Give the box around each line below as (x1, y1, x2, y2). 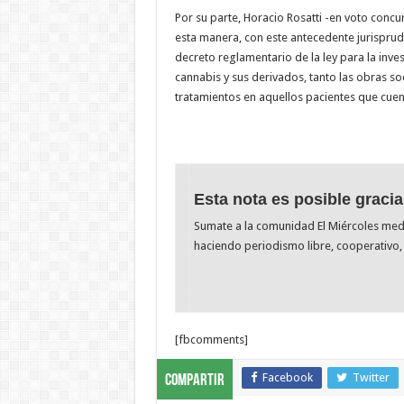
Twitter (352, 371, 390, 385)
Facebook (262, 371, 313, 385)
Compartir (164, 372, 225, 390)
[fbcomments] (174, 333, 248, 347)
